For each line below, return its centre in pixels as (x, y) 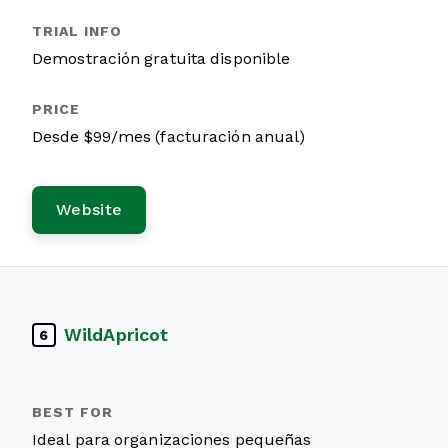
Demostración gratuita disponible (161, 58)
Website (89, 209)
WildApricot (116, 334)
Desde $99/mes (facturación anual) (169, 136)
